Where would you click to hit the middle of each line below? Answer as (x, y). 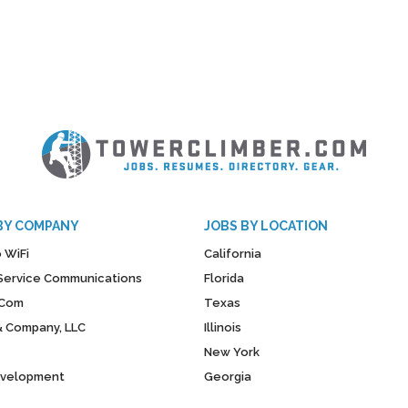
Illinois (223, 327)
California (233, 253)
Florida (224, 278)
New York (232, 352)
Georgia (228, 376)
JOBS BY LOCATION (266, 225)
